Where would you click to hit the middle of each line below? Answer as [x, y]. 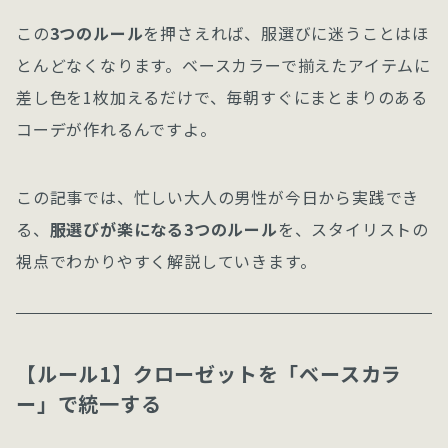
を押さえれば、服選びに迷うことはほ [286, 33]
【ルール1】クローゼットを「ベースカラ [209, 373]
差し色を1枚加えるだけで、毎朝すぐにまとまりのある [222, 97]
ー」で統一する [89, 403]
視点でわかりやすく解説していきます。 [166, 261]
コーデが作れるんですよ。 [116, 129]
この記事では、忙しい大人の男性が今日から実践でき [218, 197]
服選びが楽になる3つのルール [163, 229]
